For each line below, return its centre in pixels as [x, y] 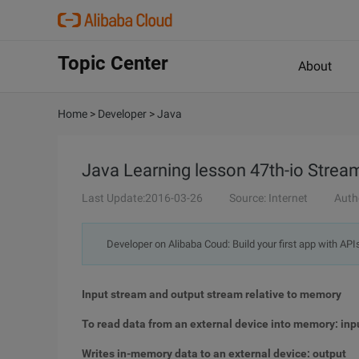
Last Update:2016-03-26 [142, 198]
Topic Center [113, 63]
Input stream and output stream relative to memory [212, 294]
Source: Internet [268, 198]
